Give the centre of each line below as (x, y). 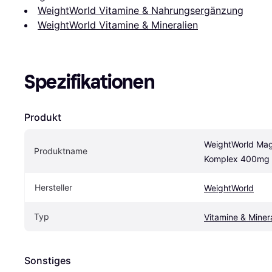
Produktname (61, 151)
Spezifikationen (90, 82)
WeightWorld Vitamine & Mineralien (118, 25)
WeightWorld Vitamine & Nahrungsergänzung (141, 10)
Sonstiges (48, 260)
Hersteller (53, 187)
